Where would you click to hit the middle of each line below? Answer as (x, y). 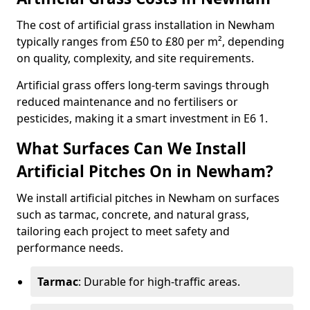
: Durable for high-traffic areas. (159, 282)
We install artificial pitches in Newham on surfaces (148, 198)
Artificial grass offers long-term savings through (143, 85)
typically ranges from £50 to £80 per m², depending (151, 42)
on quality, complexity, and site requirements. (135, 58)
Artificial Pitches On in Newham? (145, 171)
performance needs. (70, 248)
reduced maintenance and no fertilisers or (127, 102)
